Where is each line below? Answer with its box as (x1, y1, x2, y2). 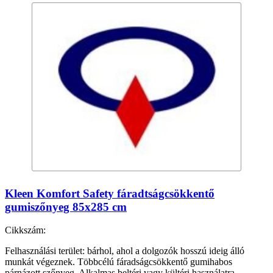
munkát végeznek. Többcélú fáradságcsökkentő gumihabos (5, 257, 232, 268)
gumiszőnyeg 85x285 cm (5, 200, 127, 213)
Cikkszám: (5, 225, 46, 236)
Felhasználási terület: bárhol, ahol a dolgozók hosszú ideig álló (5, 246, 244, 257)
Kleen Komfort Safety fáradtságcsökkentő (5, 186, 214, 200)
